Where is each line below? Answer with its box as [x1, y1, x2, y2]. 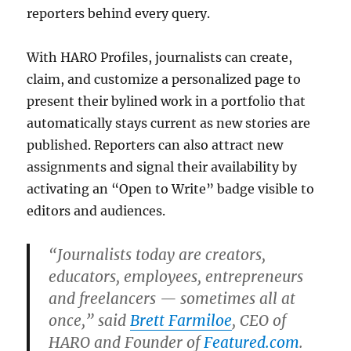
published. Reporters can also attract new [27, 136, 284, 153]
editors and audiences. [27, 202, 166, 219]
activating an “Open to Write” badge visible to [27, 180, 315, 197]
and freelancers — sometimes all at [49, 288, 296, 308]
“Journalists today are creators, [49, 244, 266, 264]
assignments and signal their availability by [27, 158, 298, 175]
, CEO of [232, 310, 287, 330]
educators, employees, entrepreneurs [49, 266, 304, 286]
